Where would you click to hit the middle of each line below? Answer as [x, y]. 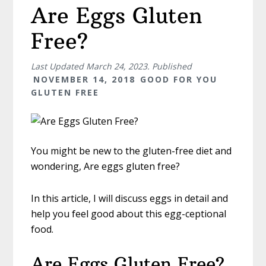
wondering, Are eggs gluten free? [106, 167]
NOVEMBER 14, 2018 [85, 80]
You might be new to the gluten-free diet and [132, 151]
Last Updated [59, 66]
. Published [170, 66]
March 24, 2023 [117, 66]
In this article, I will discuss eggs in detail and [130, 199]
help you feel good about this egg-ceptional [129, 214]
